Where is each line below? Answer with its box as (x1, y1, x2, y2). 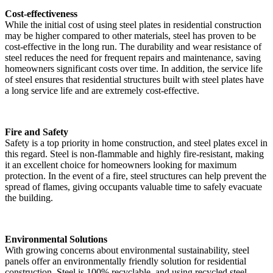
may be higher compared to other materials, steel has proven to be (5, 30, 256, 41)
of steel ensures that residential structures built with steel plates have (5, 74, 264, 85)
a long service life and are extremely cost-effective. (5, 85, 199, 96)
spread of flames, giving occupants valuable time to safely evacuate (5, 181, 262, 192)
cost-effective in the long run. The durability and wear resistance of (5, 41, 261, 52)
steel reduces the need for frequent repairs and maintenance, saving (5, 52, 261, 63)
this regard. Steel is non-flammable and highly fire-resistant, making (5, 148, 264, 159)
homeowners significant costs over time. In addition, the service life (5, 63, 263, 74)
